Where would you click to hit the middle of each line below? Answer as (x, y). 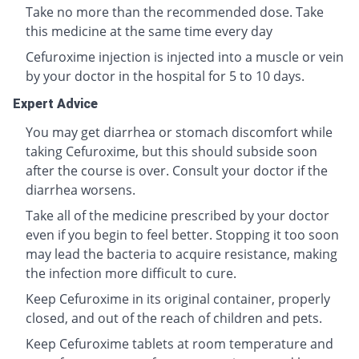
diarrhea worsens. (81, 190)
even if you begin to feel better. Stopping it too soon (182, 235)
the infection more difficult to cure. (131, 274)
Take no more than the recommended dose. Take (175, 12)
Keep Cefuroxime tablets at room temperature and (179, 344)
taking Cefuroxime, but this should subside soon (171, 152)
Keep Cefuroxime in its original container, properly (178, 299)
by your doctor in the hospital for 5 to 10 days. (165, 77)
